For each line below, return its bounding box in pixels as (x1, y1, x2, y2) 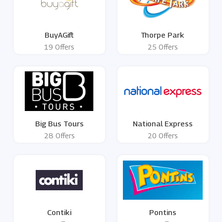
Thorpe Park (141, 30, 184, 40)
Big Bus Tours (35, 119, 84, 128)
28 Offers (44, 131, 75, 140)
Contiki (47, 208, 71, 217)
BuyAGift (45, 30, 74, 40)
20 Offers (148, 131, 178, 140)
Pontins (149, 208, 176, 217)
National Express (133, 119, 193, 128)
